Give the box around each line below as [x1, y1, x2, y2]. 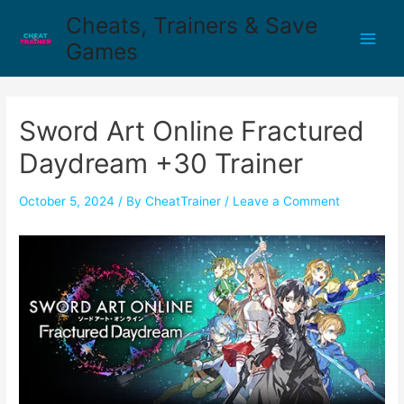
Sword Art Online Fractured [19, 115, 365, 148]
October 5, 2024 [19, 194, 115, 209]
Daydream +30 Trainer [19, 147, 304, 180]
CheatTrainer [145, 194, 222, 209]
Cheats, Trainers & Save [65, 11, 317, 39]
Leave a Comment [233, 194, 341, 209]
